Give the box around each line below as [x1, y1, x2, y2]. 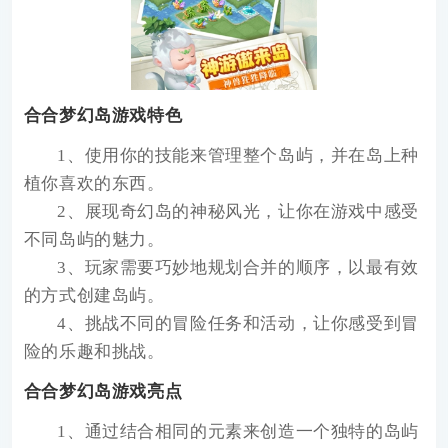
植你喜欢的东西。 [23, 173, 165, 193]
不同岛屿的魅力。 [23, 229, 165, 249]
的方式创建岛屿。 [23, 285, 165, 305]
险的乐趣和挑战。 [23, 341, 165, 361]
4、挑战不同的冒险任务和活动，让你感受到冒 [57, 313, 419, 333]
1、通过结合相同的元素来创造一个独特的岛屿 [57, 421, 419, 441]
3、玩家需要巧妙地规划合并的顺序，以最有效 [57, 257, 419, 277]
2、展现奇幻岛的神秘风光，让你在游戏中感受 [57, 201, 419, 221]
